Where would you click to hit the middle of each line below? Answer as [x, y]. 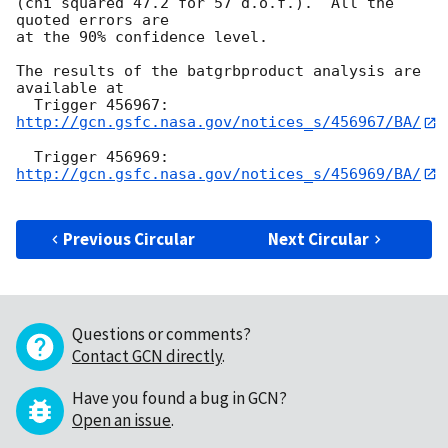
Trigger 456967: [110, 105]
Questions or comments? [161, 334]
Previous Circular [129, 239]
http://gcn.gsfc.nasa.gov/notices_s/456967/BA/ [218, 122]
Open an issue [121, 420]
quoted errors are [92, 20]
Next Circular [319, 239]
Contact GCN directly [147, 356]
